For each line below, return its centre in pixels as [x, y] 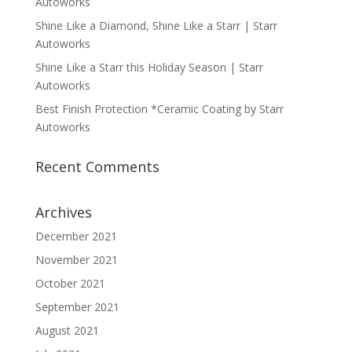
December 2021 [76, 236]
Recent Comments [97, 167]
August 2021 [67, 331]
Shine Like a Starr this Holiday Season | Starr [149, 68]
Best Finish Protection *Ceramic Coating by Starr [159, 109]
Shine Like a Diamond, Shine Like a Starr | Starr [156, 26]
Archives [63, 213]
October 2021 [70, 284]
